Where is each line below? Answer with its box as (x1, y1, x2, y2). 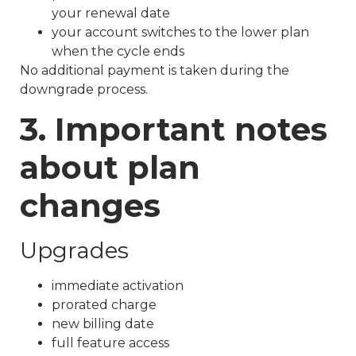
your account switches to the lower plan (52, 24, 309, 40)
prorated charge (52, 296, 157, 312)
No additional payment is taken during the (20, 62, 289, 78)
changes (20, 185, 161, 225)
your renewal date (52, 5, 170, 21)
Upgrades (20, 236, 129, 264)
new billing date (52, 315, 154, 331)
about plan (20, 147, 200, 187)
